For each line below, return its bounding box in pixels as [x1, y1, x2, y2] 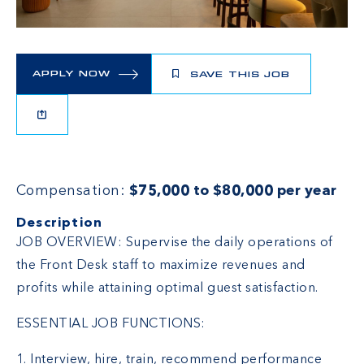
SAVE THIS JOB [186, 71, 291, 80]
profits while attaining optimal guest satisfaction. [16, 282, 318, 296]
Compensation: [16, 184, 129, 199]
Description [16, 217, 103, 231]
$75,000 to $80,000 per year [128, 184, 337, 199]
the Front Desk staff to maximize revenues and [16, 259, 305, 273]
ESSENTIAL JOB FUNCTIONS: [16, 318, 206, 331]
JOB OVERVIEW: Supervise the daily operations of [16, 236, 333, 250]
